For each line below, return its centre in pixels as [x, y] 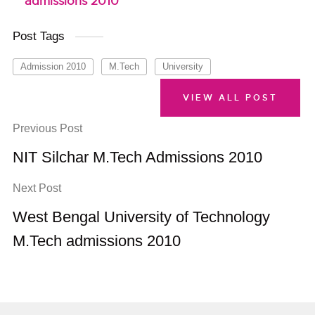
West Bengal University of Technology [142, 217]
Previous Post [48, 128]
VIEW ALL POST [230, 98]
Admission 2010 [53, 66]
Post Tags [39, 36]
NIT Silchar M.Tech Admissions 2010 [138, 157]
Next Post [37, 188]
